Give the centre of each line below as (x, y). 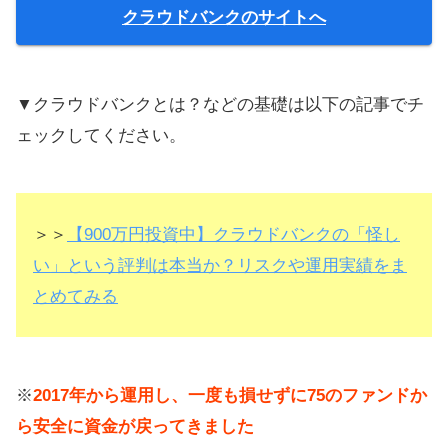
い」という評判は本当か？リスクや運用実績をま (220, 265)
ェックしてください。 (101, 135)
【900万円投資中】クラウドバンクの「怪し (233, 234)
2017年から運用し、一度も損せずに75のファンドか (230, 395)
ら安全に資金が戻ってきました (135, 426)
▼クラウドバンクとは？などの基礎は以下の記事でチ (220, 104)
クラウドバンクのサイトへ (224, 17)
